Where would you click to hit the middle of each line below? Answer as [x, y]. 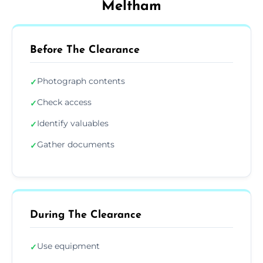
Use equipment [68, 246]
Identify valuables [73, 123]
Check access [64, 102]
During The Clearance [86, 215]
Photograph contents [81, 81]
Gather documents [76, 144]
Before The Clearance [85, 50]
